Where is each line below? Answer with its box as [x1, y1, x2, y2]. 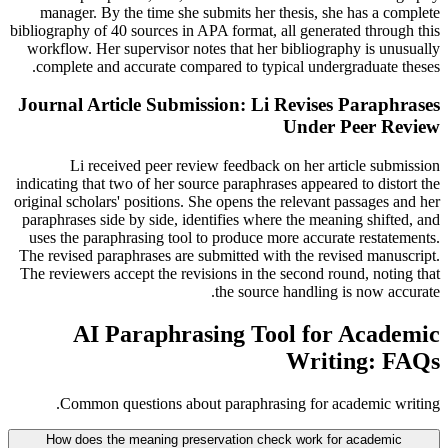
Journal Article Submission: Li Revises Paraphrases [18, 94, 440, 116]
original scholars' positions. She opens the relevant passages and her [14, 192, 440, 210]
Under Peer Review [283, 116, 440, 138]
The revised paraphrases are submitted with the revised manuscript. [19, 246, 440, 264]
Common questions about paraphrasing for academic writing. [60, 394, 440, 412]
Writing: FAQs [286, 347, 440, 374]
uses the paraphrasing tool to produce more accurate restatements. [29, 228, 440, 246]
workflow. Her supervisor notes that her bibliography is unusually [27, 39, 440, 57]
